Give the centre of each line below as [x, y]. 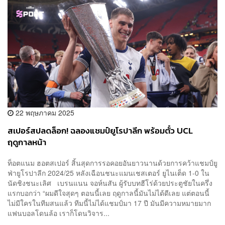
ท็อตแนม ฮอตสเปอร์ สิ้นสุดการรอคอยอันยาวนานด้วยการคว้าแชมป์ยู [113, 163]
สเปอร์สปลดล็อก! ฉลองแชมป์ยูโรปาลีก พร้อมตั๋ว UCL [100, 131]
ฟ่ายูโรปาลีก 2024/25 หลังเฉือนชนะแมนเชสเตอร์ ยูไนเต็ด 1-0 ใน [108, 173]
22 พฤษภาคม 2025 [44, 112]
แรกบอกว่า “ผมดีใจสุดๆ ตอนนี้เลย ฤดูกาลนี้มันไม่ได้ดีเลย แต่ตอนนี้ [108, 193]
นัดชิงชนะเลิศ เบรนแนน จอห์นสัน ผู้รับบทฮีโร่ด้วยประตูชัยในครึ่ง [110, 183]
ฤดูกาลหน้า [27, 142]
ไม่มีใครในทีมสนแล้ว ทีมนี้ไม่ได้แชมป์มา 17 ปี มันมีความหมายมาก [109, 203]
